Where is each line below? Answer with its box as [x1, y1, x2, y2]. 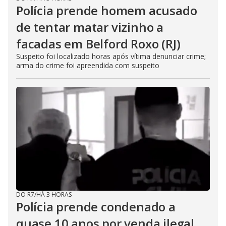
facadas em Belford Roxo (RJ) [16, 35, 181, 52]
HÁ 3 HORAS [36, 190, 72, 199]
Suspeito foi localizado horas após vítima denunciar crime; [16, 51, 206, 62]
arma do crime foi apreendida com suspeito [16, 61, 159, 71]
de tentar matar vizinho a [16, 19, 163, 36]
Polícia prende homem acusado [16, 2, 197, 19]
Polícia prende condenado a [16, 198, 176, 215]
